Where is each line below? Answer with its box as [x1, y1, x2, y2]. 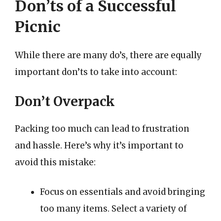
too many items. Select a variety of [40, 203, 187, 214]
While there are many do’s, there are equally [15, 49, 202, 61]
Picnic [15, 17, 61, 36]
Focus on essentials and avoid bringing [40, 186, 205, 197]
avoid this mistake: [15, 157, 96, 168]
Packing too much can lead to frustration [15, 123, 189, 134]
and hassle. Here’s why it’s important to [15, 140, 184, 151]
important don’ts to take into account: [15, 66, 177, 77]
